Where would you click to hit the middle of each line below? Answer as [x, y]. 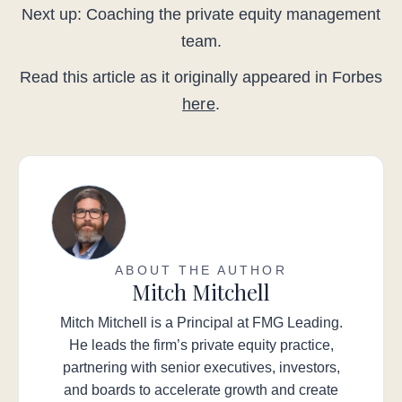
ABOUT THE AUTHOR [201, 271]
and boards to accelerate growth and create [201, 390]
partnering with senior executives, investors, [201, 368]
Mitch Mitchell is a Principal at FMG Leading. [201, 323]
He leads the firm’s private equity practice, [201, 345]
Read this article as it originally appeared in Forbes [201, 78]
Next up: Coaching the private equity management [201, 15]
